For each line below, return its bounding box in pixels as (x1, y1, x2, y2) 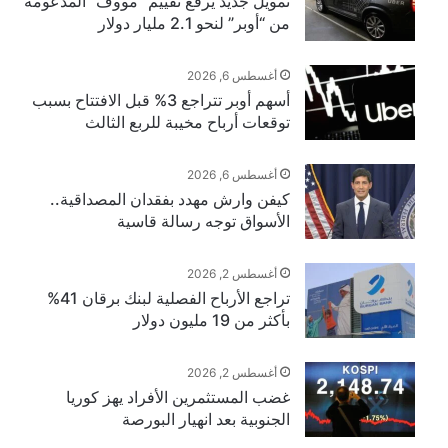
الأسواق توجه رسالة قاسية (116, 210, 290, 231)
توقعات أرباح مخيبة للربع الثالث (84, 111, 290, 132)
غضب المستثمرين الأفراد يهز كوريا (65, 386, 290, 407)
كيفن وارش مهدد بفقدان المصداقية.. (49, 188, 290, 209)
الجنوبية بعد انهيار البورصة (121, 408, 290, 429)
